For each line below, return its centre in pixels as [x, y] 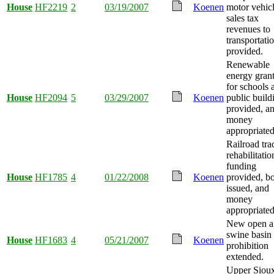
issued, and [248, 188]
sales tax [243, 18]
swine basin [249, 234]
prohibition [247, 245]
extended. [245, 256]
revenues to [248, 29]
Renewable [248, 64]
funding [241, 166]
